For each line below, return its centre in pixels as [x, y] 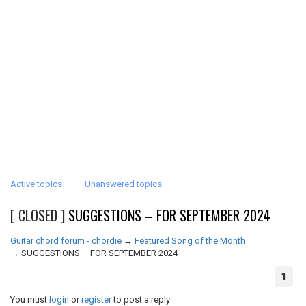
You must [30, 300]
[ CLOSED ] [39, 215]
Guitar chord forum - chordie [66, 241]
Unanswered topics [123, 184]
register [96, 300]
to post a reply [141, 300]
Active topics [36, 184]
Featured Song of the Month [190, 241]
